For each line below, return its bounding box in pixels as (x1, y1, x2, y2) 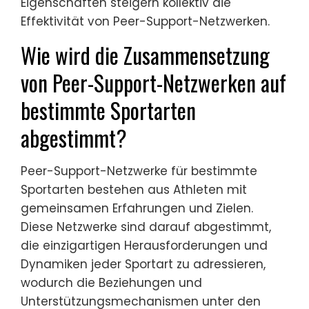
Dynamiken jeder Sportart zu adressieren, (21, 256, 266, 273)
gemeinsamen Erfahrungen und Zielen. (21, 200, 253, 217)
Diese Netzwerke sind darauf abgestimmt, (21, 219, 271, 236)
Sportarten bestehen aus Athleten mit (21, 181, 247, 199)
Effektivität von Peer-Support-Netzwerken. (21, 13, 270, 30)
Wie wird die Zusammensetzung (21, 39, 270, 72)
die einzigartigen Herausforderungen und (21, 237, 268, 255)
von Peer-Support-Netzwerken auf (21, 66, 286, 99)
